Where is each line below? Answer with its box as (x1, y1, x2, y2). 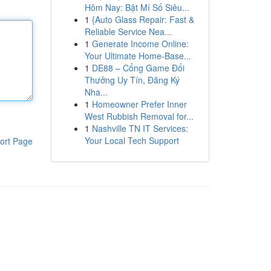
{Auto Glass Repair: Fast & (91, 13, 194, 25)
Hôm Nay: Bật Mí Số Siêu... (84, 1, 189, 13)
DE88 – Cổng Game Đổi (91, 62, 184, 74)
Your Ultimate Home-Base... (84, 50, 191, 62)
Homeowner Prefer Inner (91, 98, 187, 110)
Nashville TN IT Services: (91, 122, 188, 134)
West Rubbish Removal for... (84, 110, 194, 122)
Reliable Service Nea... (84, 25, 172, 38)
